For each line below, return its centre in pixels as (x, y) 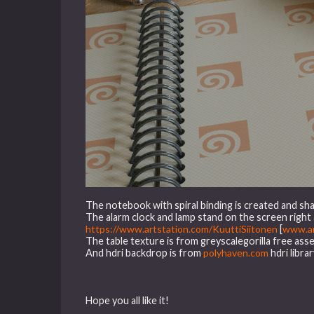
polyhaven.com (236, 252)
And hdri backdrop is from (145, 252)
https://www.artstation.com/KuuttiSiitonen (182, 228)
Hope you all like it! (128, 300)
